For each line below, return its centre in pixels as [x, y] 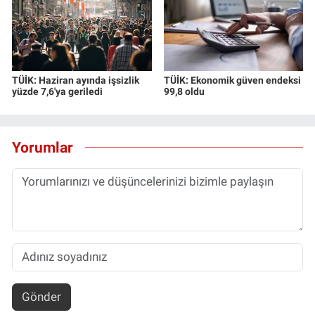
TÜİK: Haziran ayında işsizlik [76, 80]
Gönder [41, 296]
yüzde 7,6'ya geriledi [57, 91]
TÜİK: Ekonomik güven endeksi [232, 80]
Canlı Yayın [70, 49]
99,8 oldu [184, 91]
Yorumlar [43, 148]
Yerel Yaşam [72, 13]
